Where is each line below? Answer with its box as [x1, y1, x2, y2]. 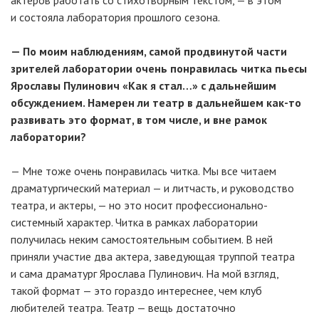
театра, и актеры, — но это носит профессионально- [11, 198, 268, 212]
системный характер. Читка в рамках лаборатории [11, 215, 258, 229]
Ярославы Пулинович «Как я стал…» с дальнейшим [11, 78, 276, 93]
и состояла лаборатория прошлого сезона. [11, 10, 220, 24]
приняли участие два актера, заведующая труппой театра [11, 249, 295, 263]
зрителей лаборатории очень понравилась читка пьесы [11, 61, 307, 75]
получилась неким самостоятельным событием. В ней [11, 232, 273, 246]
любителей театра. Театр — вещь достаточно [11, 300, 236, 315]
